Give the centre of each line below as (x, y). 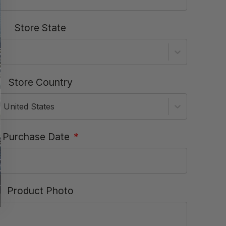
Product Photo (40, 191)
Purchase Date (36, 136)
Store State (40, 27)
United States (29, 106)
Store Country (40, 82)
